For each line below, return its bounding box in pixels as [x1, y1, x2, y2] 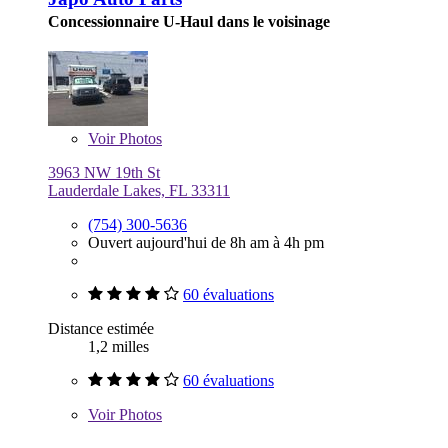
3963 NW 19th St [48, 164, 160, 182]
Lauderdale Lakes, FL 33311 [48, 182, 230, 200]
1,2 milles [88, 338, 149, 356]
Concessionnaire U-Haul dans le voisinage [48, 13, 330, 31]
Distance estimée [48, 320, 154, 338]
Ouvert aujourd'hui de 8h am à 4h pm [88, 234, 324, 252]
